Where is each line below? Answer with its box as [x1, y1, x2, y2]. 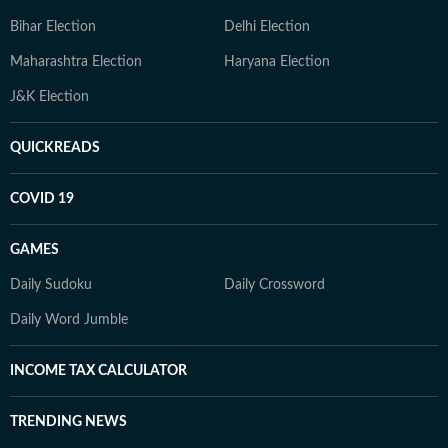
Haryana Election [224, 55, 330, 69]
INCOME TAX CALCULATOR [10, 364, 187, 378]
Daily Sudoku [10, 278, 92, 292]
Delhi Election [224, 20, 310, 34]
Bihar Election [10, 20, 96, 34]
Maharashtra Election [10, 55, 142, 69]
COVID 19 [10, 192, 74, 206]
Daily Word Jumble [10, 313, 128, 327]
